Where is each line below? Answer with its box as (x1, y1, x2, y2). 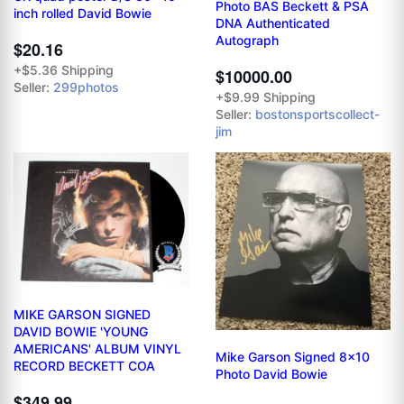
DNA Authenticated (216, 15, 330, 32)
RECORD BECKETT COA (14, 358, 155, 374)
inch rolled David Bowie (14, 5, 151, 21)
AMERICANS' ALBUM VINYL (14, 341, 181, 357)
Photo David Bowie (216, 366, 327, 382)
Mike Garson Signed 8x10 (216, 349, 370, 365)
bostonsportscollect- (255, 106, 380, 123)
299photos (53, 78, 119, 95)
